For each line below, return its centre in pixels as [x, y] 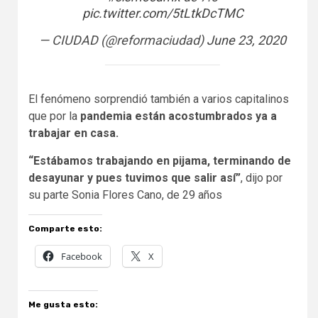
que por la [54, 116]
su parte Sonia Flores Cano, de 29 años [125, 195]
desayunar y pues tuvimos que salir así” [135, 178]
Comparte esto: [65, 229]
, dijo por [262, 178]
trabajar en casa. [73, 133]
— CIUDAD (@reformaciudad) [123, 40]
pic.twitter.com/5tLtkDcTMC [163, 13]
